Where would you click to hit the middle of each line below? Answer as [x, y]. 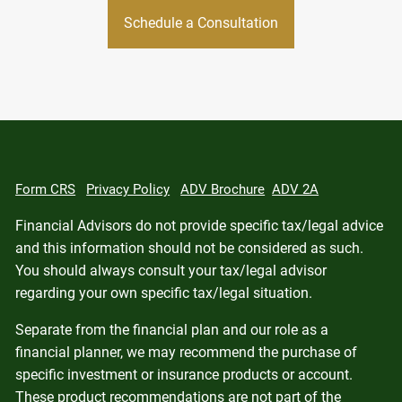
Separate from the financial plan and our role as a [172, 330]
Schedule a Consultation [201, 23]
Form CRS [46, 190]
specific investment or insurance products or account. [184, 375]
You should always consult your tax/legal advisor [171, 271]
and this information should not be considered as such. [190, 249]
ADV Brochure [223, 190]
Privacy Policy [128, 190]
